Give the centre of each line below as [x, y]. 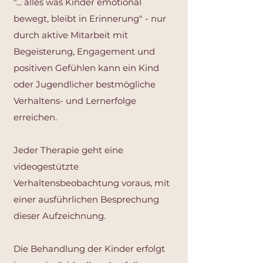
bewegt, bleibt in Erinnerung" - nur [90, 18]
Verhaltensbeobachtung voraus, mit [92, 183]
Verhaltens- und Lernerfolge [75, 101]
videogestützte [46, 166]
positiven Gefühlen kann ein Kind [86, 68]
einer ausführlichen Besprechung [86, 199]
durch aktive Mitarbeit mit [71, 35]
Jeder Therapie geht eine [68, 150]
